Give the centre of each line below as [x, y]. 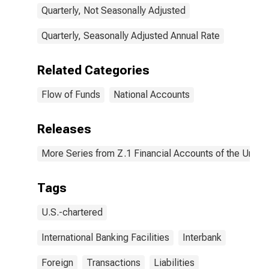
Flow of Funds [71, 95]
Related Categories [93, 70]
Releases [64, 129]
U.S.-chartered [72, 212]
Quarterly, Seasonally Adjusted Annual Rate [131, 36]
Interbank [202, 237]
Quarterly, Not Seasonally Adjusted [113, 11]
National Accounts [152, 95]
